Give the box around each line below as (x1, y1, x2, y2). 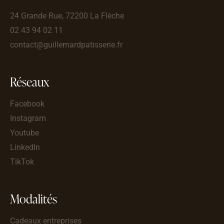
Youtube (10, 127, 39, 137)
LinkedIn (10, 142, 40, 152)
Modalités (10, 190, 57, 207)
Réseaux (10, 73, 49, 90)
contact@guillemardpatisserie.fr (10, 39, 122, 49)
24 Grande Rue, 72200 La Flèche (10, 10, 124, 20)
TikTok (10, 156, 34, 166)
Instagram (10, 113, 46, 123)
